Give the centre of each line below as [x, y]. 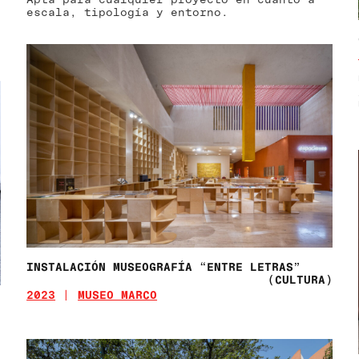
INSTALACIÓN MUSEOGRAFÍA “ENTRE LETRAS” [164, 266]
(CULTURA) [300, 279]
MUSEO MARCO [118, 294]
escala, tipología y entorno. [128, 11]
